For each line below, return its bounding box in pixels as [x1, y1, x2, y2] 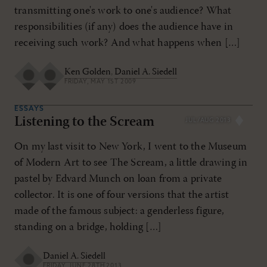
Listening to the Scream [14, 114, 154, 129]
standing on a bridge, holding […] [14, 221, 162, 233]
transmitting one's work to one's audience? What [14, 5, 232, 17]
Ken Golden [64, 67, 111, 77]
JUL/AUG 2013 [185, 117, 231, 124]
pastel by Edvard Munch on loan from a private [14, 173, 222, 185]
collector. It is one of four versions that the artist [14, 189, 229, 201]
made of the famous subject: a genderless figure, [14, 205, 225, 217]
